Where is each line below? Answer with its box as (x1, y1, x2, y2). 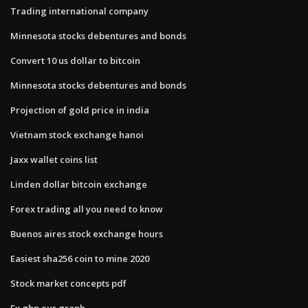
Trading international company (10, 4, 148, 17)
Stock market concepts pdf (10, 276, 126, 289)
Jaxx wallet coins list (10, 153, 98, 166)
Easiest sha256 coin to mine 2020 (10, 252, 149, 265)
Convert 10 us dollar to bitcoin (10, 54, 140, 67)
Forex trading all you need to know (10, 202, 163, 215)
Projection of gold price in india (10, 103, 149, 116)
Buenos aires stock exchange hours (10, 227, 163, 240)
